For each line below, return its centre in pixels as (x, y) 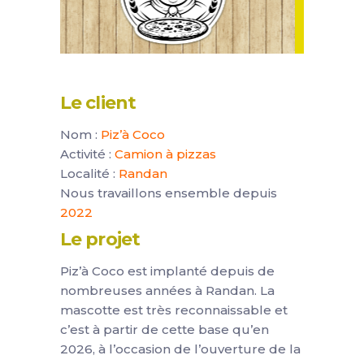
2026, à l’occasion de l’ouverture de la (180, 349)
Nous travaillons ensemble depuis (169, 193)
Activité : (87, 154)
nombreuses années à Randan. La (167, 290)
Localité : (89, 173)
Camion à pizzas (165, 154)
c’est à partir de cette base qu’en (165, 329)
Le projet (100, 239)
